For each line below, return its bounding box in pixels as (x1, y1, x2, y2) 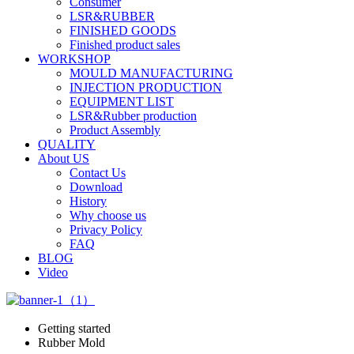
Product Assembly (70, 123, 160, 137)
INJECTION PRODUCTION (70, 81, 222, 94)
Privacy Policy (70, 223, 142, 236)
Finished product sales (70, 38, 180, 51)
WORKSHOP (38, 52, 111, 66)
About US (38, 152, 89, 165)
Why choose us (70, 209, 146, 222)
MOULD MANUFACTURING (70, 66, 233, 80)
